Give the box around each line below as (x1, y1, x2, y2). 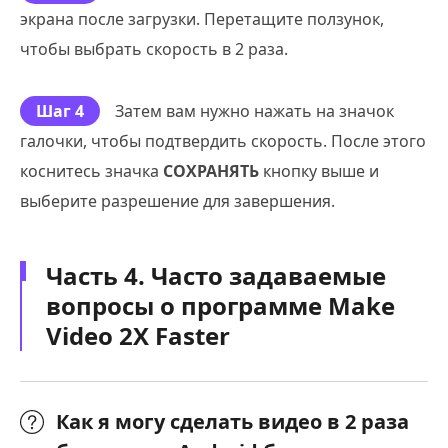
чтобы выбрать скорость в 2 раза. (20, 38, 288, 60)
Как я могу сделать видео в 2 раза (56, 408, 409, 435)
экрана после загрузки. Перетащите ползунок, (20, 8, 384, 30)
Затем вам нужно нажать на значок (115, 100, 394, 122)
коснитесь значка (20, 160, 163, 182)
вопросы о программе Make (46, 289, 395, 322)
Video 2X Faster (46, 319, 230, 352)
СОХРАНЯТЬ (163, 160, 259, 182)
